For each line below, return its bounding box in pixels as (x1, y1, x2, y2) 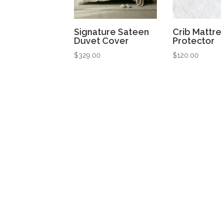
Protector (172, 35, 215, 46)
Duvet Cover (74, 35, 129, 46)
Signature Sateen (74, 26, 149, 37)
